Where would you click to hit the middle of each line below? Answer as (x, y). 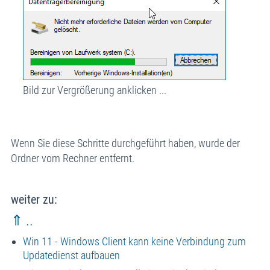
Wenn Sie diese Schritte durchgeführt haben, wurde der (125, 143)
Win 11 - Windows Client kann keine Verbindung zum (134, 242)
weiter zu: (34, 200)
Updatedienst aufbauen (71, 256)
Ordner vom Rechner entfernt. (72, 159)
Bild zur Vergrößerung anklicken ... (94, 90)
